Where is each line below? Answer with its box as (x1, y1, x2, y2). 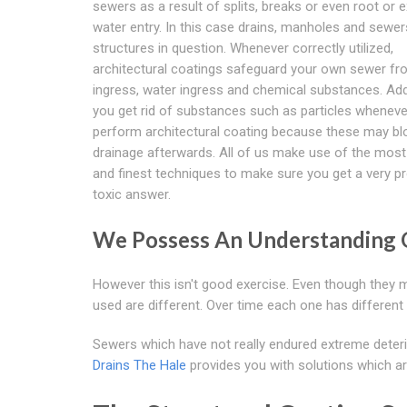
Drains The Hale (93, 356, 186, 373)
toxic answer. (93, 185, 171, 203)
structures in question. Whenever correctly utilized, (93, 39, 393, 56)
